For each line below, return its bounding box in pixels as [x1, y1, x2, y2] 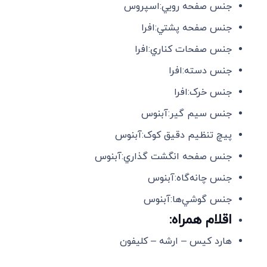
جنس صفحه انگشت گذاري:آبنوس [95, 150, 232, 163]
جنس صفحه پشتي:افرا [141, 21, 232, 35]
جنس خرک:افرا [174, 85, 232, 99]
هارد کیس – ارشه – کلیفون [120, 234, 232, 248]
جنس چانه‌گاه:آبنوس [148, 171, 232, 185]
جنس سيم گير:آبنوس [141, 107, 232, 120]
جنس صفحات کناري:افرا [135, 42, 232, 56]
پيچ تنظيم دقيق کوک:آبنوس [115, 128, 232, 142]
